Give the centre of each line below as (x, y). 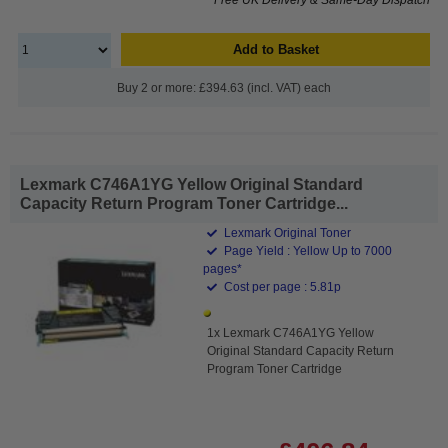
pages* (223, 268)
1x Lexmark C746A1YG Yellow (291, 332)
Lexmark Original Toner (286, 232)
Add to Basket (275, 49)
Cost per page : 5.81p (281, 286)
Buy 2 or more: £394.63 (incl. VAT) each (224, 87)
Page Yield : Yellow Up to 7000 (307, 250)
